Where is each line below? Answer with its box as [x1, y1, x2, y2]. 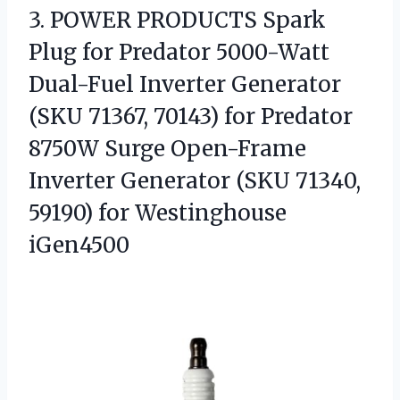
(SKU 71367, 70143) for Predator [29, 103, 353, 131]
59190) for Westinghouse [29, 199, 287, 228]
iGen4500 [29, 231, 129, 260]
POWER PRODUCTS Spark [50, 6, 326, 35]
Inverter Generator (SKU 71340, [29, 167, 361, 196]
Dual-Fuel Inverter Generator [29, 71, 341, 99]
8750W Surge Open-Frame [29, 135, 306, 163]
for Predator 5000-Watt [77, 38, 329, 67]
